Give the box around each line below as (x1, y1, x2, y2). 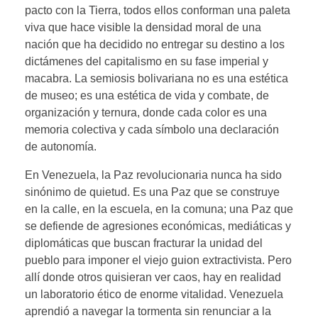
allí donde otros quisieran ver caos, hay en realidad (25, 270, 281, 283)
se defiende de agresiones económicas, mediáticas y (25, 219, 291, 232)
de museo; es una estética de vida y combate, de (25, 89, 269, 102)
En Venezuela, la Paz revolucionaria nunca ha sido (25, 168, 282, 181)
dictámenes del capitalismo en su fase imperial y (25, 55, 268, 67)
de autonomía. (25, 140, 97, 153)
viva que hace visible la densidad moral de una (25, 21, 261, 33)
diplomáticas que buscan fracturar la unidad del (25, 236, 263, 249)
